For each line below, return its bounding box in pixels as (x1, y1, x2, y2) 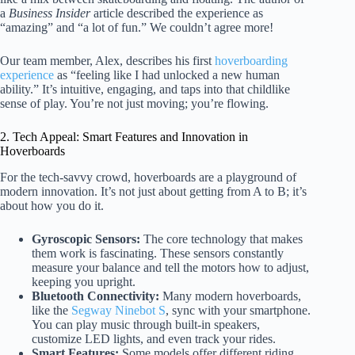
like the (32, 303, 71, 317)
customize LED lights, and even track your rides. (32, 331, 276, 345)
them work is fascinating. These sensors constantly (32, 246, 284, 260)
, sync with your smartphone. (166, 303, 311, 317)
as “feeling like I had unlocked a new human (54, 67, 280, 82)
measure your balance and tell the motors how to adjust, (32, 260, 309, 274)
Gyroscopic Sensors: (32, 231, 140, 246)
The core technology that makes (140, 231, 303, 246)
